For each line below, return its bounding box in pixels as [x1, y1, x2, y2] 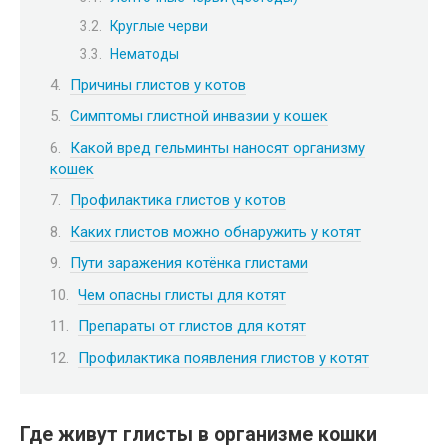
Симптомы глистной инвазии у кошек [70, 107, 328, 126]
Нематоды [110, 46, 179, 63]
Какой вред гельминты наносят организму [70, 138, 365, 157]
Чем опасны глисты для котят [78, 285, 286, 304]
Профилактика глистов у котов [70, 191, 286, 210]
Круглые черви [110, 17, 208, 34]
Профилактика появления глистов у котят [78, 348, 369, 367]
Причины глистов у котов [70, 75, 246, 94]
